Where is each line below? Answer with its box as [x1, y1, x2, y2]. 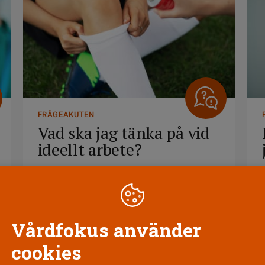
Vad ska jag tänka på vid [37, 122, 210, 144]
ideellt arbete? [37, 138, 142, 160]
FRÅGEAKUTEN [37, 110, 95, 119]
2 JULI [37, 167, 59, 176]
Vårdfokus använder [11, 217, 201, 243]
